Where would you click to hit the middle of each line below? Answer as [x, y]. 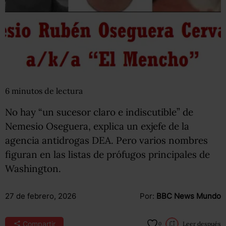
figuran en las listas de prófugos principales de [107, 154]
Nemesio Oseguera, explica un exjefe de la [97, 126]
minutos [28, 91]
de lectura [64, 91]
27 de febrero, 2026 [41, 196]
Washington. [33, 168]
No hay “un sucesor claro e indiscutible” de [99, 112]
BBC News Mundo [188, 196]
